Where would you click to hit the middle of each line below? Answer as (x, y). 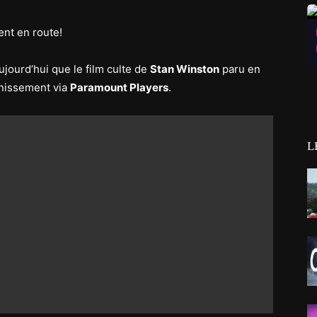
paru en (240, 69)
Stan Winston (185, 69)
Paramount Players (119, 87)
